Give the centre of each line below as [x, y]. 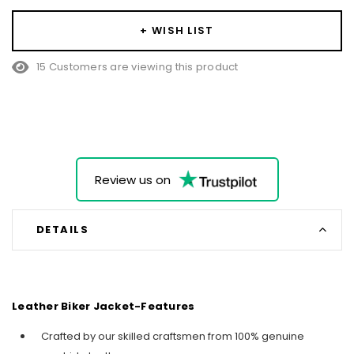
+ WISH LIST [177, 30]
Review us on [132, 179]
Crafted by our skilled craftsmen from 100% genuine [173, 337]
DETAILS [62, 229]
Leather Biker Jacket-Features [104, 307]
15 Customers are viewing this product [137, 67]
